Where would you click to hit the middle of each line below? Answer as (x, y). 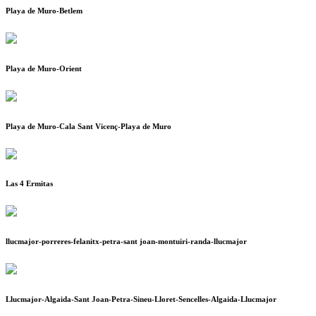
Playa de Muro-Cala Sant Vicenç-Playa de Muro (89, 126)
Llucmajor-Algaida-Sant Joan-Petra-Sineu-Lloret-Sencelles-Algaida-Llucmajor (141, 299)
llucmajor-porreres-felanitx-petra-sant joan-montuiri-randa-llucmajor (126, 242)
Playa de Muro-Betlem (44, 10)
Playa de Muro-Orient (44, 68)
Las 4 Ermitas (29, 184)
